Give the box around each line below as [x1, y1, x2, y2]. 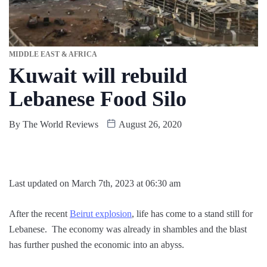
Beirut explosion [70, 209, 132, 219]
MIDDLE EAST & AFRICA [9, 50, 97, 59]
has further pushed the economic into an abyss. [9, 240, 184, 250]
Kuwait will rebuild [9, 64, 187, 88]
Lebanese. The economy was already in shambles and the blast [9, 224, 247, 235]
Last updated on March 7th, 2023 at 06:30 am [9, 178, 181, 189]
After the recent [9, 209, 70, 219]
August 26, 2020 [116, 119, 182, 130]
